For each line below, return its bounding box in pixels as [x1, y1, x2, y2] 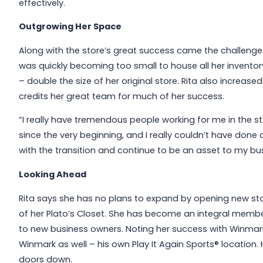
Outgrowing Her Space [19, 21, 122, 33]
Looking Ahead [19, 168, 87, 181]
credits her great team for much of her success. [19, 90, 225, 102]
